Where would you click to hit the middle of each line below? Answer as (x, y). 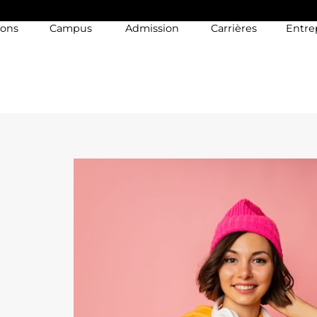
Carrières (234, 28)
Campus (71, 28)
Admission (152, 28)
